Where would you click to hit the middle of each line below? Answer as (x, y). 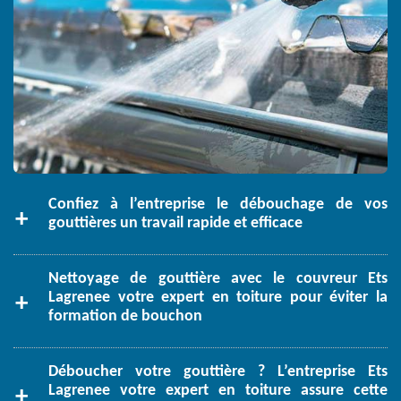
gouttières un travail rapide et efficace (175, 224)
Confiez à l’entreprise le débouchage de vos (218, 205)
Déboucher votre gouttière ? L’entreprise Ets (218, 372)
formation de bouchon (125, 317)
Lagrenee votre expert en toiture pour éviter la (218, 298)
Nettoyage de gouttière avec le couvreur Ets (218, 279)
